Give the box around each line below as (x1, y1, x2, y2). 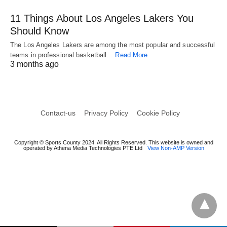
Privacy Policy (84, 108, 128, 117)
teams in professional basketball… (10, 51, 116, 59)
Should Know (10, 25, 69, 36)
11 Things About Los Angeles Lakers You (10, 12, 194, 24)
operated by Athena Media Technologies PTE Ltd (23, 144, 142, 151)
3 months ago (10, 59, 59, 68)
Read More (115, 51, 148, 59)
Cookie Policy (137, 108, 180, 117)
